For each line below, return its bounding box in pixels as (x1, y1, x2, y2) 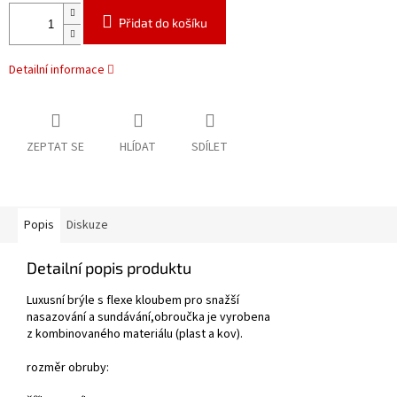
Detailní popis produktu (27, 258, 191, 278)
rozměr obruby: (27, 359, 109, 378)
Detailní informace (9, 61, 105, 80)
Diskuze (66, 216, 108, 235)
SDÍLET (191, 138, 228, 157)
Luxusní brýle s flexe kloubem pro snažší (27, 292, 239, 310)
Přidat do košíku (119, 14, 207, 30)
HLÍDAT (120, 138, 156, 157)
